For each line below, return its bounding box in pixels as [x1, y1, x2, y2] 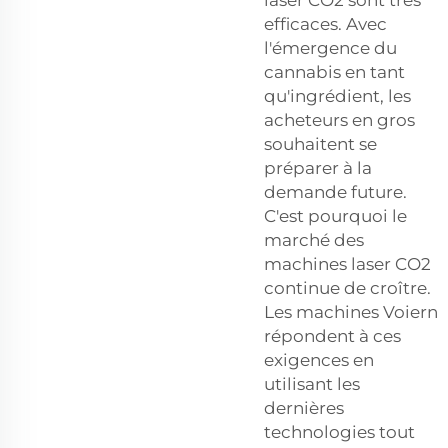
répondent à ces [264, 325, 401, 346]
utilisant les [264, 373, 360, 394]
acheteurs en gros [264, 109, 415, 130]
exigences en [264, 349, 374, 370]
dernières [264, 397, 344, 418]
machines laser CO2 [264, 253, 431, 274]
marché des [264, 229, 364, 250]
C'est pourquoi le [264, 205, 407, 226]
